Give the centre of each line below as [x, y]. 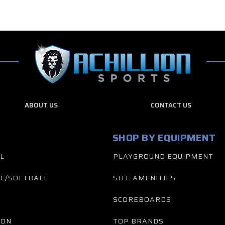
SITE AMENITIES [144, 178]
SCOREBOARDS [142, 200]
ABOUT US [41, 105]
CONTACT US [171, 105]
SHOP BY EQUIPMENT [164, 138]
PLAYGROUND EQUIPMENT [163, 156]
